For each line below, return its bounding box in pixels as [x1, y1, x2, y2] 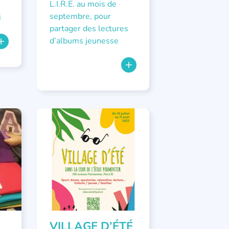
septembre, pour [49, 11, 111, 22]
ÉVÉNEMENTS [47, 119, 88, 127]
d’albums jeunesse [49, 35, 119, 47]
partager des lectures [49, 23, 128, 34]
